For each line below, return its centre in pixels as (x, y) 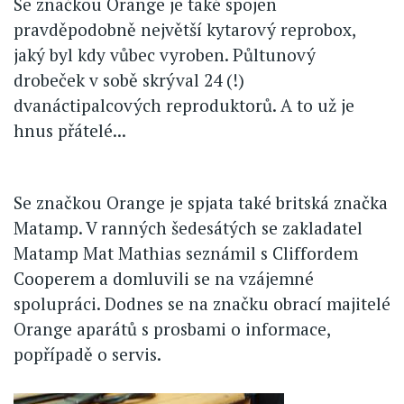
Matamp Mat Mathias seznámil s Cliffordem (186, 252)
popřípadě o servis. (87, 353)
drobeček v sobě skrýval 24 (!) (129, 79)
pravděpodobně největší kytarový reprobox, (184, 29)
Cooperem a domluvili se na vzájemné (164, 278)
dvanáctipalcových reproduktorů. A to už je (184, 105)
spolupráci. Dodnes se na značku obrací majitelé (202, 303)
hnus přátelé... (70, 130)
